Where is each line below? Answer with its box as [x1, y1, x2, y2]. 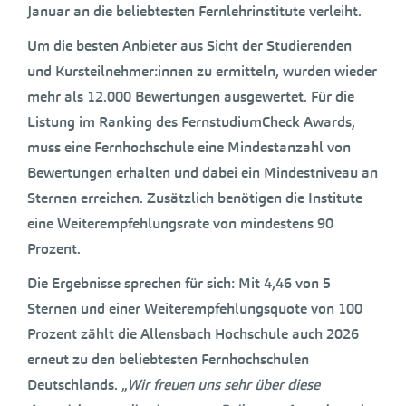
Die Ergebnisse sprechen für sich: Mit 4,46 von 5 [27, 273, 331, 293]
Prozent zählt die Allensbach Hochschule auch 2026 [27, 324, 359, 343]
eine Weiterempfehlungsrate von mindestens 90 [27, 213, 333, 233]
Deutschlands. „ [27, 374, 127, 394]
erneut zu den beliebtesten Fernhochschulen [27, 349, 309, 369]
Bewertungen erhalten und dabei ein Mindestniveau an [27, 162, 378, 182]
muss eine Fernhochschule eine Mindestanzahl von [27, 137, 351, 157]
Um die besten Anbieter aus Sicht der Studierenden [27, 35, 352, 55]
